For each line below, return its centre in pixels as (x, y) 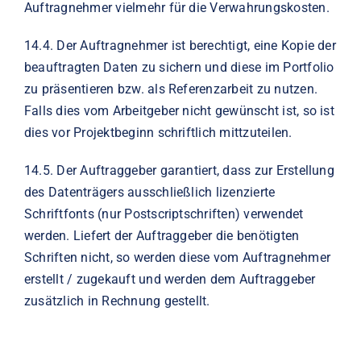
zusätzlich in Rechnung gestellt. (117, 301)
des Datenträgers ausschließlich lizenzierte (149, 192)
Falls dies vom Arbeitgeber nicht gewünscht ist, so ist (179, 110)
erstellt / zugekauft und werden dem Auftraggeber (170, 279)
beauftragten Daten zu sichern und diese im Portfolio (179, 67)
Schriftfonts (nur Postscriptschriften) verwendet (164, 214)
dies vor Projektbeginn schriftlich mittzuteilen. (158, 132)
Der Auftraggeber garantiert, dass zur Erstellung (195, 170)
